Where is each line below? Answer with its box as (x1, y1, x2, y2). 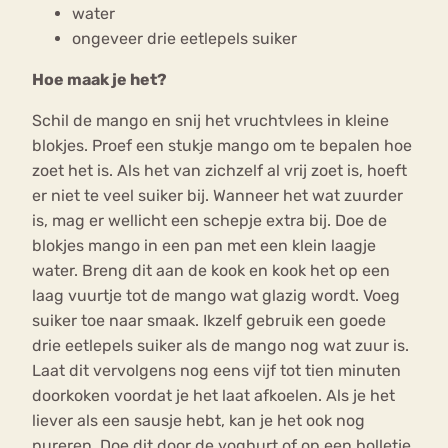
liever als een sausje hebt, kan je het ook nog (32, 411, 365, 431)
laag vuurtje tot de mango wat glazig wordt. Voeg (32, 286, 400, 306)
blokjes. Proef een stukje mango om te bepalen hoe (32, 136, 412, 156)
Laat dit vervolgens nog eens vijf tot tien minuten (32, 361, 401, 381)
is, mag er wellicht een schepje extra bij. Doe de (32, 211, 387, 231)
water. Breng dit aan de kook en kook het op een (32, 261, 390, 281)
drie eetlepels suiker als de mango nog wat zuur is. (32, 336, 409, 356)
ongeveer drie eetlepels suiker (72, 29, 297, 49)
